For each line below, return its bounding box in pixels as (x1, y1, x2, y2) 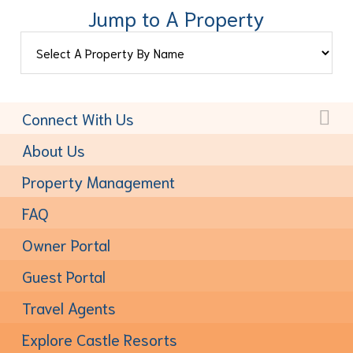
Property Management (22, 171, 175, 191)
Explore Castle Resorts (22, 329, 177, 349)
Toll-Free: (91, 135, 154, 154)
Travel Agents (22, 297, 116, 318)
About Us (22, 139, 85, 160)
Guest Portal (22, 266, 106, 286)
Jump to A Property (88, 4, 265, 31)
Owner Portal (22, 234, 110, 255)
